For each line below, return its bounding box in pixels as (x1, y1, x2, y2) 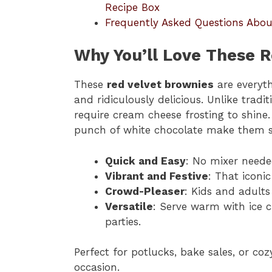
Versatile (105, 200, 153, 212)
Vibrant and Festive (105, 169, 208, 182)
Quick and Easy (105, 154, 186, 167)
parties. (105, 215, 141, 228)
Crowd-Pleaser (105, 185, 185, 197)
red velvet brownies (107, 78, 214, 91)
